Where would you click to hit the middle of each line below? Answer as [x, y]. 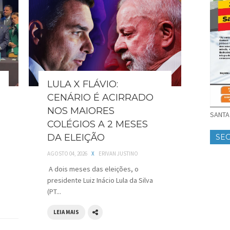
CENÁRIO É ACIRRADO [100, 98]
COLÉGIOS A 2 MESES [98, 124]
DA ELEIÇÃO [76, 138]
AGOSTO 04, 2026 [67, 154]
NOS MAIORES [81, 111]
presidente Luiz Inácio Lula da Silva [100, 180]
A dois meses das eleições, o [93, 169]
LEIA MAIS [66, 212]
